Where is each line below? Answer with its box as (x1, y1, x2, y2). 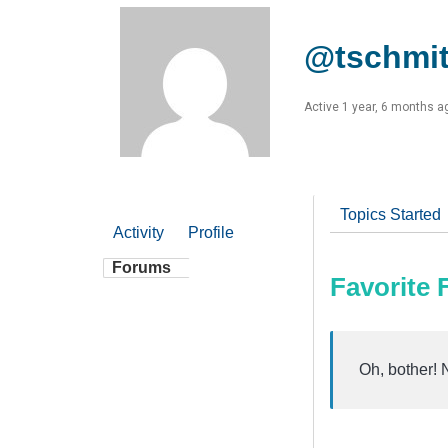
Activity (113, 223, 164, 241)
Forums (112, 258, 171, 276)
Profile (188, 223, 234, 241)
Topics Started (340, 205, 441, 223)
